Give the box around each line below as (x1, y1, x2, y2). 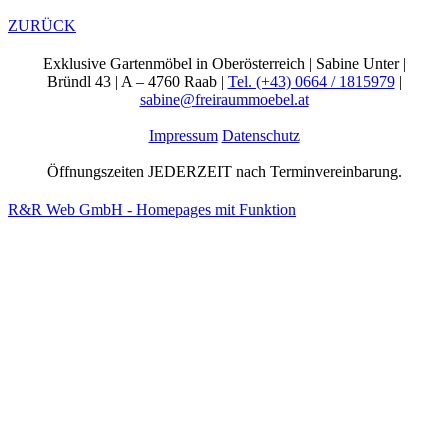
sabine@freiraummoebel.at (139, 91, 309, 109)
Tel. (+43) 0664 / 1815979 (227, 73, 395, 91)
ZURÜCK (8, 17, 76, 35)
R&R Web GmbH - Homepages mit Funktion (8, 201, 296, 219)
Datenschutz (221, 127, 300, 145)
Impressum (148, 127, 218, 145)
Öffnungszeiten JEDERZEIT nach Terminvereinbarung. (46, 163, 402, 181)
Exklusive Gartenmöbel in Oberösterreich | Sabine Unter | (42, 55, 406, 73)
